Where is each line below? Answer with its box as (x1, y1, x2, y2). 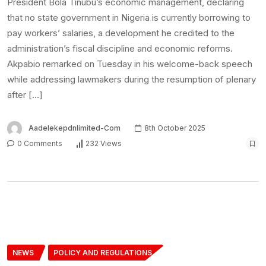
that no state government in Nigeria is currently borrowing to (7, 11, 251, 23)
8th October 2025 (142, 123, 205, 132)
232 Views (85, 139, 122, 148)
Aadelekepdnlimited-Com (28, 123, 121, 132)
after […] (7, 88, 43, 100)
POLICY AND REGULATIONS (53, 248, 152, 257)
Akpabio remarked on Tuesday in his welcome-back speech (7, 58, 252, 69)
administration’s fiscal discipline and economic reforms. (7, 42, 233, 54)
